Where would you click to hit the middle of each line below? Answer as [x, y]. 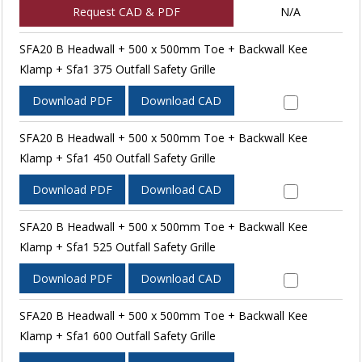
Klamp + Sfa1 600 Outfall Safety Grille [117, 336]
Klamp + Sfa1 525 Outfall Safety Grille [117, 247]
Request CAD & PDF [126, 12]
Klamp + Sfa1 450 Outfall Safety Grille [117, 158]
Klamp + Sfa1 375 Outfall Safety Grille [117, 69]
